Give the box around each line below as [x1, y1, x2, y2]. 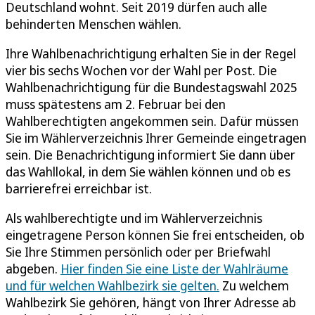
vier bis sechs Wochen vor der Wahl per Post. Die [6, 61, 277, 79]
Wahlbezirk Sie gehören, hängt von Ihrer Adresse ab [6, 293, 296, 311]
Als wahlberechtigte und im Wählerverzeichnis [6, 209, 262, 226]
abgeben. [6, 259, 60, 277]
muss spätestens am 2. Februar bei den [6, 95, 226, 112]
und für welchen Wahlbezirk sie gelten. [6, 276, 219, 294]
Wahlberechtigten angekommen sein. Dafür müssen [6, 112, 299, 129]
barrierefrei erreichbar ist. [6, 179, 152, 197]
